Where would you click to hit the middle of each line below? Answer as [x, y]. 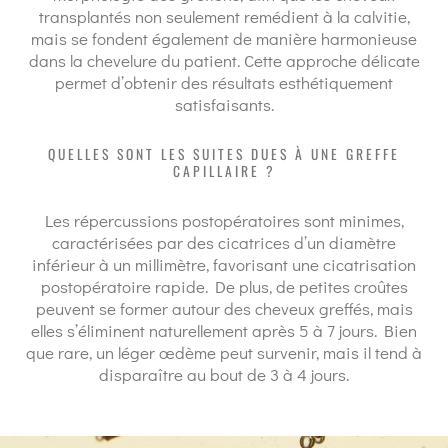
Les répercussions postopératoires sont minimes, [224, 220]
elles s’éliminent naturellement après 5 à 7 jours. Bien [224, 330]
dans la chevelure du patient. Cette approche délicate [224, 60]
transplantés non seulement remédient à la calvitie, [224, 16]
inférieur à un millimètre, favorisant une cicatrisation [224, 264]
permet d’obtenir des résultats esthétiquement [224, 82]
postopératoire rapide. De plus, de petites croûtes [224, 286]
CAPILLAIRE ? [224, 171]
